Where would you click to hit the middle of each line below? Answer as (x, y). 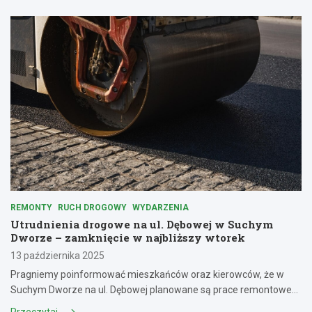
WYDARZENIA (161, 207)
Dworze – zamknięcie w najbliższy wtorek (128, 237)
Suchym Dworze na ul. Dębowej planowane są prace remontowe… (154, 289)
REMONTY (31, 207)
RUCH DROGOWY (92, 207)
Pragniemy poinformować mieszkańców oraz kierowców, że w (147, 274)
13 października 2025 (57, 255)
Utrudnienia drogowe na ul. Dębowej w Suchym (142, 224)
